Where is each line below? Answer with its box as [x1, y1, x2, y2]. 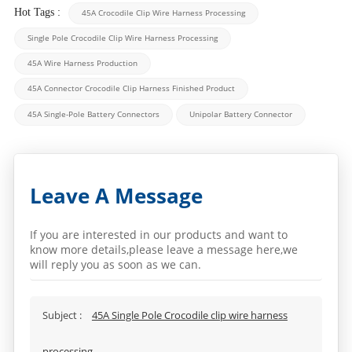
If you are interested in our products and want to [29, 226, 288, 242]
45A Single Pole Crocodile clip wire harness [91, 307, 288, 322]
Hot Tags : [13, 5, 64, 18]
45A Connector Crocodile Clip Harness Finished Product [27, 82, 235, 93]
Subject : [42, 307, 84, 322]
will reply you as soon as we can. [29, 256, 201, 272]
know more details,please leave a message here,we [29, 241, 298, 257]
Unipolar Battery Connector [189, 108, 292, 119]
